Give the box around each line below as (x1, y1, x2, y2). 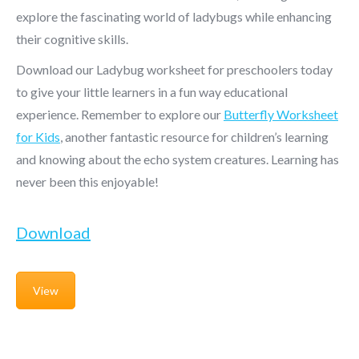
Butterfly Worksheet (224, 106, 338, 122)
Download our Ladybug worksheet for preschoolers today (16, 61, 333, 77)
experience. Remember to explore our (16, 106, 224, 122)
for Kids (16, 128, 60, 144)
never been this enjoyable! (16, 173, 159, 189)
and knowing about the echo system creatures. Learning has (16, 151, 339, 167)
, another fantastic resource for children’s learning (60, 128, 329, 144)
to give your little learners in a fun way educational (16, 83, 288, 99)
